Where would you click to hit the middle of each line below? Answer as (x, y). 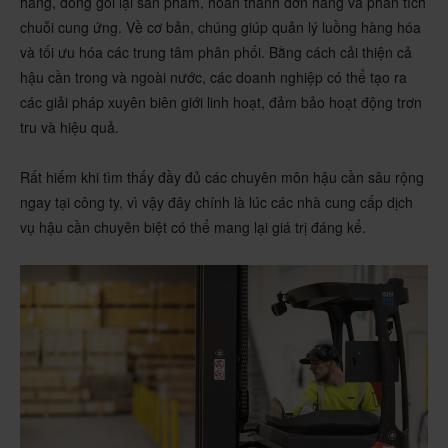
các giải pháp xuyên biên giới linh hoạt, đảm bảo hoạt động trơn (221, 102)
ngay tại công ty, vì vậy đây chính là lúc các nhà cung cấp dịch (216, 202)
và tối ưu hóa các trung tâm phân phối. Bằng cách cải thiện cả (216, 52)
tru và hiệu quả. (69, 127)
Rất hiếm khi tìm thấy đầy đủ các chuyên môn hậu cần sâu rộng (222, 177)
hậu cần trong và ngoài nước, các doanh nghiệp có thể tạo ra (213, 77)
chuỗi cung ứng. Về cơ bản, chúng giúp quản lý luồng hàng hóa (220, 27)
